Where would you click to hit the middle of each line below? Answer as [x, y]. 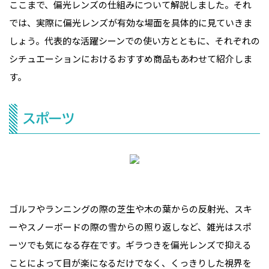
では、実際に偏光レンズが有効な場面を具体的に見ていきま [131, 23]
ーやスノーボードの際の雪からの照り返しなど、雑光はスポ [130, 226]
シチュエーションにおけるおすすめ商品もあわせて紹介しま [131, 59]
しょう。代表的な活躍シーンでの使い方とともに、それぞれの [134, 41]
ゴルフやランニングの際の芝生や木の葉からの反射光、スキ [131, 208]
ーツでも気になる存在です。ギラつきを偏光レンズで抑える [130, 244]
